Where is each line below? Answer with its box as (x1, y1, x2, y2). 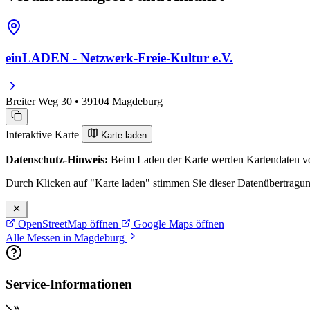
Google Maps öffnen (131, 217, 224, 230)
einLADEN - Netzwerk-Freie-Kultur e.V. (6, 51, 233, 66)
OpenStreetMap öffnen (15, 217, 121, 230)
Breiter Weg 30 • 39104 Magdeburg (6, 95, 163, 107)
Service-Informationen (6, 276, 132, 291)
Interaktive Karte (6, 128, 82, 140)
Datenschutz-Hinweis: (6, 153, 108, 165)
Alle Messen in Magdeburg (6, 231, 127, 244)
